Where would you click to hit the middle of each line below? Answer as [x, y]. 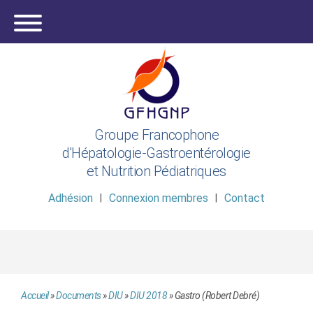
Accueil [35, 296]
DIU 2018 [148, 296]
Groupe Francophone [156, 135]
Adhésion [71, 198]
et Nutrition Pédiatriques [156, 171]
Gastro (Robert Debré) [217, 296]
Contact [245, 198]
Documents [79, 296]
